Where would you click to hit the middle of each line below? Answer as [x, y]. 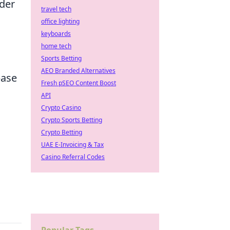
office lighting [60, 21]
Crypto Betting [62, 132]
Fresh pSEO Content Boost [79, 83]
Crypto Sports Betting [72, 120]
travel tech [56, 9]
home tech [56, 46]
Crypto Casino [61, 108]
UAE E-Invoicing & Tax [72, 145]
